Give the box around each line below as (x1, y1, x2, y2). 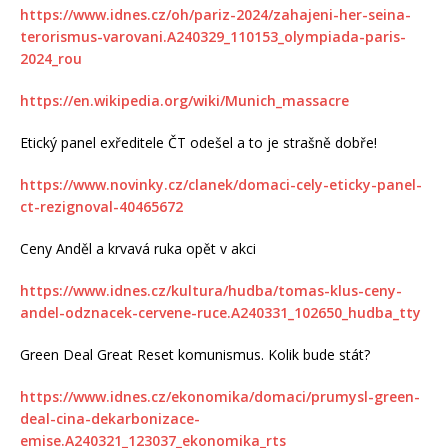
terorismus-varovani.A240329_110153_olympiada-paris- (20, 26, 406, 46)
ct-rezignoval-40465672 (20, 196, 183, 216)
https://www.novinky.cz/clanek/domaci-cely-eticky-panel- (20, 174, 422, 194)
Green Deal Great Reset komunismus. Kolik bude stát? (20, 344, 370, 364)
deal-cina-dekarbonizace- (20, 408, 200, 428)
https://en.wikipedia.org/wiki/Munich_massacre (20, 90, 349, 110)
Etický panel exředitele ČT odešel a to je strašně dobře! (20, 132, 377, 152)
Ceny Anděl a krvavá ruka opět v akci (20, 238, 256, 258)
